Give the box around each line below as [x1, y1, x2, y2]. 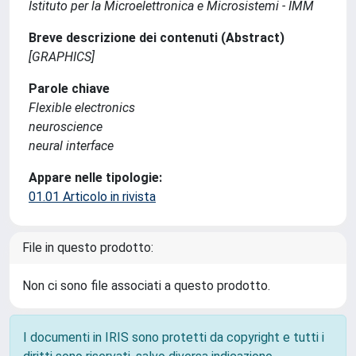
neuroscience [29, 119, 103, 134]
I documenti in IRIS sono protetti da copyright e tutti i [23, 330, 324, 345]
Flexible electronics [29, 100, 135, 115]
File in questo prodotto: [22, 240, 153, 255]
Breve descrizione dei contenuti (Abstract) [29, 30, 284, 45]
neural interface [29, 138, 114, 153]
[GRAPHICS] [29, 49, 95, 64]
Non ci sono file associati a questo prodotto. [22, 278, 270, 293]
